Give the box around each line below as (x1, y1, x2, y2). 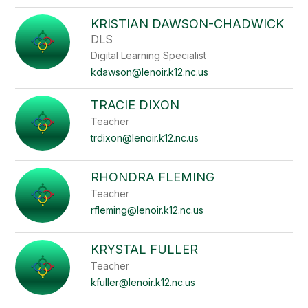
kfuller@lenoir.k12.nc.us (91, 276, 196, 288)
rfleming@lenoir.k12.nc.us (91, 204, 204, 216)
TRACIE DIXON (91, 98, 180, 112)
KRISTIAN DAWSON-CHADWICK (91, 16, 285, 31)
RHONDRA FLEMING (91, 170, 215, 184)
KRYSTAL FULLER (91, 242, 199, 256)
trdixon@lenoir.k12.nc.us (91, 132, 199, 144)
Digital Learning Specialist (91, 49, 207, 61)
